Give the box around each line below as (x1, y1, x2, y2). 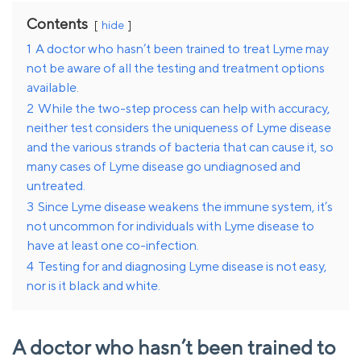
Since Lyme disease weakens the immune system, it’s (38, 198, 333, 214)
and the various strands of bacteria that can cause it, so (27, 139, 334, 155)
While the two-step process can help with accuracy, (38, 100, 330, 116)
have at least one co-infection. (27, 237, 199, 253)
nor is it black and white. (27, 277, 160, 293)
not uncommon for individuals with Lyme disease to (27, 218, 314, 234)
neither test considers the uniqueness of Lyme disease (27, 119, 331, 135)
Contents (27, 15, 88, 32)
